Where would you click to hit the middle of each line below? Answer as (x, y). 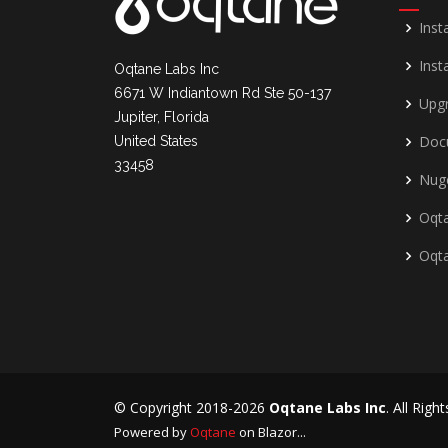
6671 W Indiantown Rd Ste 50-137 (222, 93)
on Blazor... (271, 432)
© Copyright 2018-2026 (191, 407)
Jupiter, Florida (161, 117)
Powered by (152, 432)
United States (156, 141)
